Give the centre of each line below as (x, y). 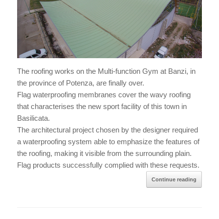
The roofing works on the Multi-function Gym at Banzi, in (106, 71)
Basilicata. (33, 118)
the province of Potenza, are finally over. (81, 83)
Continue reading (174, 180)
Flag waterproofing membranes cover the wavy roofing (104, 95)
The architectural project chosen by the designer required (108, 130)
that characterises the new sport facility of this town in (102, 107)
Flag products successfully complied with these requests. (108, 165)
